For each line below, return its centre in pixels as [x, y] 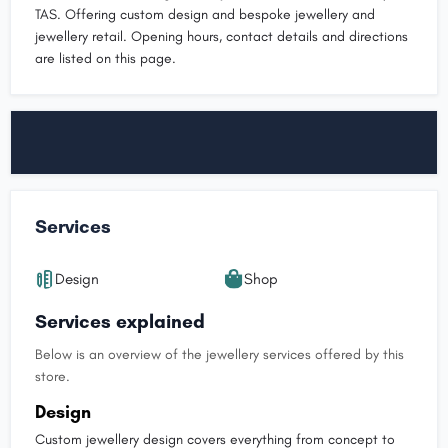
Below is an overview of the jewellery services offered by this [219, 354]
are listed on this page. [105, 58]
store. [52, 376]
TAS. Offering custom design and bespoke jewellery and [205, 14]
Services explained [120, 321]
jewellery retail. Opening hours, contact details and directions [221, 36]
